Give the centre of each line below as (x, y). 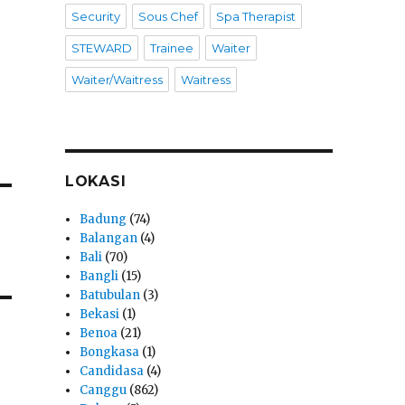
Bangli (99, 277)
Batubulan (110, 296)
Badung (104, 220)
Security (95, 17)
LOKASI (95, 182)
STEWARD (101, 48)
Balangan (109, 239)
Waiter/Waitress (117, 80)
